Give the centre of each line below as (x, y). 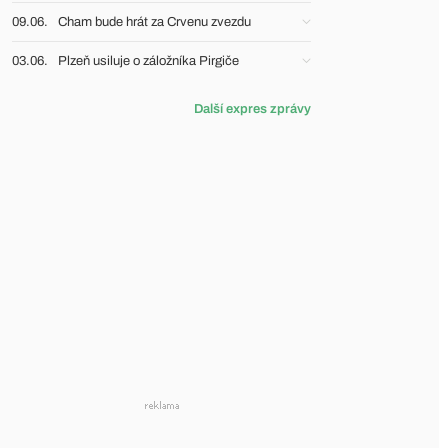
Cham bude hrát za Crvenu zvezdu (154, 22)
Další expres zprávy (252, 109)
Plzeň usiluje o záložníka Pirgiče (148, 61)
